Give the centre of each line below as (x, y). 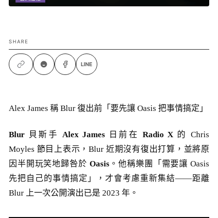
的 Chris (191, 134)
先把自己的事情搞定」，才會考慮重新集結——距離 (109, 178)
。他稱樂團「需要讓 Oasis (159, 163)
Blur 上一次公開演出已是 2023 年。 (73, 193)
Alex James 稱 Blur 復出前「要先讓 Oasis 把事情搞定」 (108, 109)
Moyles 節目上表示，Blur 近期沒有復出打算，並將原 (109, 149)
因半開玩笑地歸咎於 (49, 163)
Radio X (158, 134)
